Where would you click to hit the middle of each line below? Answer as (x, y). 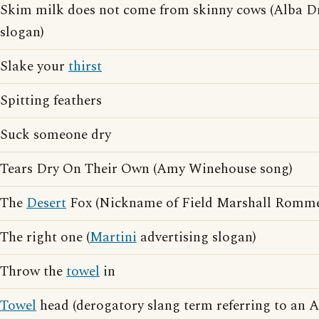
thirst (85, 67)
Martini (113, 237)
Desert (46, 203)
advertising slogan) (197, 237)
